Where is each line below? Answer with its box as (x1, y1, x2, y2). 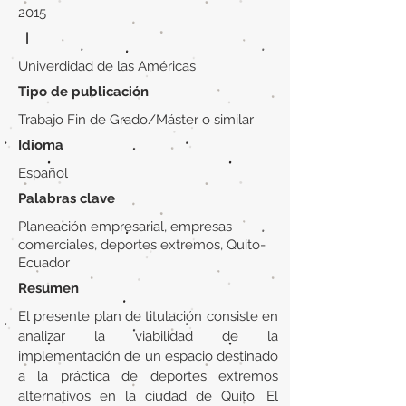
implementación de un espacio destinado (18, 348, 278, 364)
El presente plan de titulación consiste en (18, 308, 278, 324)
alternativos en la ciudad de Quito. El (18, 388, 278, 404)
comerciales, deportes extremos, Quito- (18, 237, 266, 253)
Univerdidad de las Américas (18, 58, 196, 74)
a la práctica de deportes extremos (18, 368, 278, 384)
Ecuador (18, 255, 70, 271)
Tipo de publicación (18, 83, 149, 100)
